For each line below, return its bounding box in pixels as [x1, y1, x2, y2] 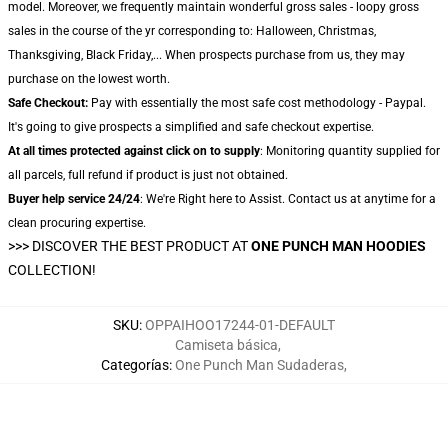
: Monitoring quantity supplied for [260, 144, 440, 158]
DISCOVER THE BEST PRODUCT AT [32, 238, 251, 254]
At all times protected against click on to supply [8, 144, 260, 158]
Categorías [101, 357, 169, 373]
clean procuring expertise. [8, 216, 146, 230]
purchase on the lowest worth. [8, 72, 170, 86]
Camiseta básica [175, 337, 278, 353]
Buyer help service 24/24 [8, 192, 140, 206]
